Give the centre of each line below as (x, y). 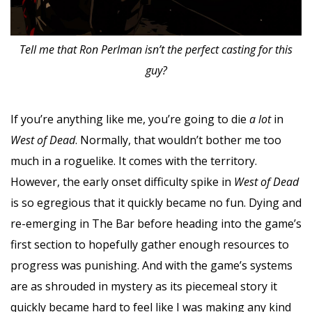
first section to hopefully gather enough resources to (150, 244)
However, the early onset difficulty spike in (122, 181)
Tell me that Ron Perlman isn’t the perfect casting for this (156, 49)
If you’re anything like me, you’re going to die (130, 119)
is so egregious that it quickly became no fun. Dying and (156, 202)
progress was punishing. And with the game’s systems (151, 265)
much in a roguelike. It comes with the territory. (134, 161)
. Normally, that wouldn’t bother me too (178, 140)
